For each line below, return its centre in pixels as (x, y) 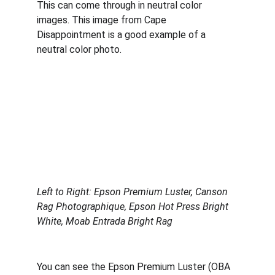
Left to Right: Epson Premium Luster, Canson (134, 192)
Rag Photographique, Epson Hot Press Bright (134, 207)
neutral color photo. (80, 49)
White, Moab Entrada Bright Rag (105, 221)
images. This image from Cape (103, 20)
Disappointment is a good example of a (122, 35)
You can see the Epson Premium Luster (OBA (135, 267)
